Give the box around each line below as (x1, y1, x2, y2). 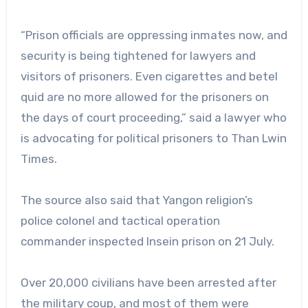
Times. (20, 151, 57, 166)
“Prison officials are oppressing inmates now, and (20, 27, 287, 42)
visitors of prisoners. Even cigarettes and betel (20, 69, 278, 83)
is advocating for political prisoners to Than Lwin (20, 131, 287, 145)
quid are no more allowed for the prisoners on (20, 89, 269, 104)
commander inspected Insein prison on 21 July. (20, 234, 274, 248)
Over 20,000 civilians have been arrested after (20, 275, 276, 289)
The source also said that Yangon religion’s (20, 192, 253, 207)
